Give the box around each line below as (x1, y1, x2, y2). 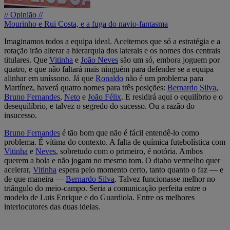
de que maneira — (4, 174, 66, 183)
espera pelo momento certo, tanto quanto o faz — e (56, 165, 223, 174)
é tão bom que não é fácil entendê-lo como (60, 128, 199, 137)
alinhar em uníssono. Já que (4, 73, 95, 83)
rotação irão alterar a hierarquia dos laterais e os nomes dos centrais (4, 46, 220, 55)
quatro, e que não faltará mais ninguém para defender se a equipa (4, 64, 214, 73)
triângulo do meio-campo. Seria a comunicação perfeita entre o (4, 183, 206, 193)
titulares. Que (4, 55, 49, 64)
